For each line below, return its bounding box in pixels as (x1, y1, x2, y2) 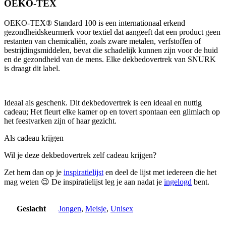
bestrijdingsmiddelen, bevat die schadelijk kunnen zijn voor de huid (4, 45, 218, 54)
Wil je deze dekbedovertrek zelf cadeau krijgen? (4, 150, 156, 159)
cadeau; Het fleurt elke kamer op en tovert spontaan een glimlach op (4, 107, 220, 116)
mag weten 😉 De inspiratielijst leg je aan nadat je (4, 177, 164, 186)
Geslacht (16, 204, 46, 213)
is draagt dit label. (4, 64, 60, 73)
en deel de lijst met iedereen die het (103, 167, 216, 177)
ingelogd (164, 177, 192, 186)
